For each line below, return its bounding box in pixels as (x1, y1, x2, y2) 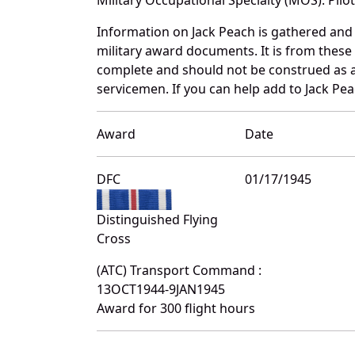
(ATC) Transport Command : (97, 261, 261, 279)
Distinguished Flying (97, 210, 218, 228)
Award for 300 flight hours (97, 299, 255, 317)
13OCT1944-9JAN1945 (97, 280, 225, 298)
